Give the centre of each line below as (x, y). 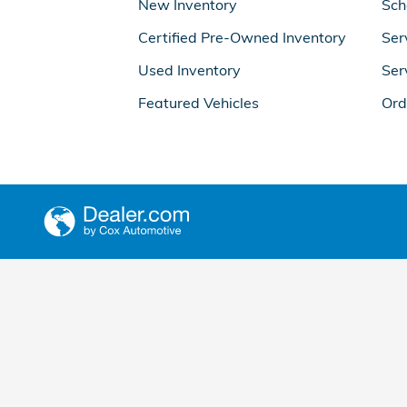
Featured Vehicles (199, 103)
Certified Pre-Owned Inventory (242, 37)
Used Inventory (189, 70)
